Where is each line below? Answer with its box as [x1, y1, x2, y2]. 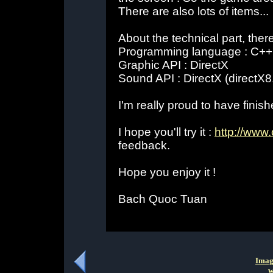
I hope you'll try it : [118, 126, 214, 138]
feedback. [118, 139, 170, 152]
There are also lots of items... [118, 5, 269, 18]
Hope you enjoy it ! [118, 166, 216, 179]
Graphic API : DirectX [118, 58, 229, 71]
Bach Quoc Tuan [118, 193, 207, 205]
